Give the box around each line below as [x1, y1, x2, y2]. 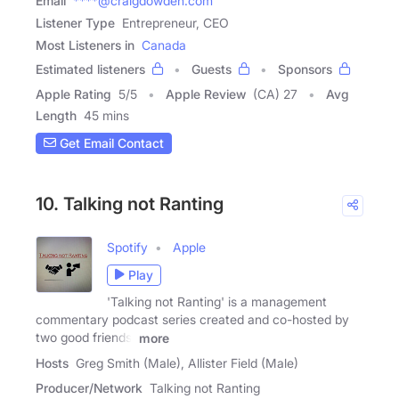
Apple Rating [36, 85, 111, 102]
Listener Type [36, 14, 115, 30]
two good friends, [36, 329, 135, 345]
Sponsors [278, 61, 332, 77]
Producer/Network [36, 379, 142, 395]
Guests [191, 61, 232, 77]
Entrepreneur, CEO [122, 14, 229, 30]
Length [36, 107, 77, 123]
